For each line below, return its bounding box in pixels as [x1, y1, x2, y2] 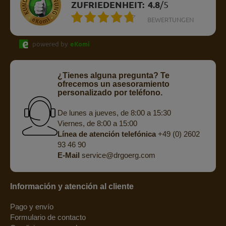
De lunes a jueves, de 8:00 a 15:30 [57, 108, 171, 118]
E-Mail [57, 151, 80, 160]
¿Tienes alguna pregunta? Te [57, 71, 169, 80]
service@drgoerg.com [79, 151, 155, 160]
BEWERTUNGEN [147, 16, 194, 24]
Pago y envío [10, 202, 53, 211]
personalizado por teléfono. [57, 88, 162, 97]
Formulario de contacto [10, 212, 86, 221]
